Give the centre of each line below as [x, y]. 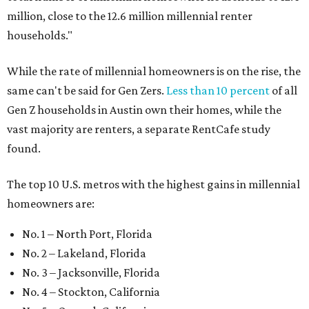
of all [283, 90]
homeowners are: [51, 203]
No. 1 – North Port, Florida [87, 233]
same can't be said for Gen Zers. [87, 90]
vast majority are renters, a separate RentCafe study [139, 129]
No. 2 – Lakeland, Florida [84, 253]
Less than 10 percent [218, 90]
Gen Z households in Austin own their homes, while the [144, 109]
